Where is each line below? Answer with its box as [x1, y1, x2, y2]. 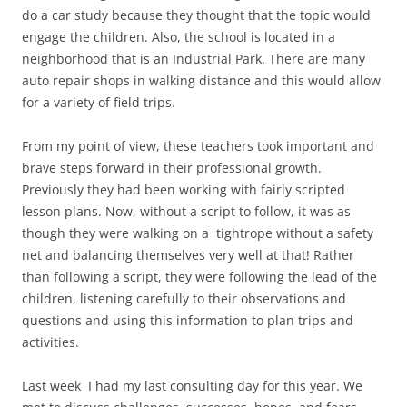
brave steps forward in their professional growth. [22, 158, 322, 176]
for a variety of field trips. [22, 93, 175, 111]
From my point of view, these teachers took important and [22, 136, 374, 154]
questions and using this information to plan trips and [22, 311, 353, 329]
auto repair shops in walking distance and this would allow [22, 71, 381, 89]
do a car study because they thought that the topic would [22, 5, 371, 24]
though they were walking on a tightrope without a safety [22, 223, 373, 242]
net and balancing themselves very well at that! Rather [22, 245, 354, 263]
